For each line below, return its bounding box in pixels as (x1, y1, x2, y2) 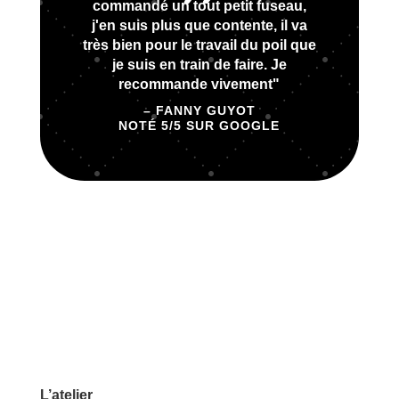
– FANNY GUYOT (142, 102, 256, 118)
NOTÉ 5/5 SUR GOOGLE (118, 118, 281, 133)
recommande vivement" (118, 76, 281, 92)
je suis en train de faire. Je (111, 56, 287, 72)
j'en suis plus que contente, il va (91, 17, 307, 33)
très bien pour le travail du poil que (82, 37, 316, 53)
